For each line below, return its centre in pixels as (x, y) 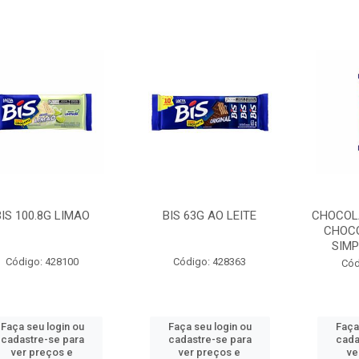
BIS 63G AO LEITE (210, 216)
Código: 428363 (210, 262)
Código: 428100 (42, 262)
